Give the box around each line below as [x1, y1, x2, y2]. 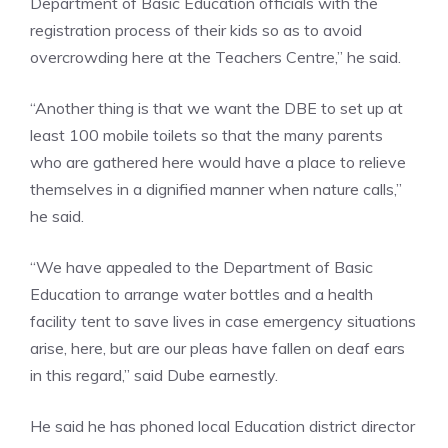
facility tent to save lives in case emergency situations [30, 310, 416, 331]
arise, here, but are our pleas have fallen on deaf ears [30, 337, 405, 358]
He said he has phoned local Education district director [30, 415, 415, 436]
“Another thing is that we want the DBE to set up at [30, 97, 403, 118]
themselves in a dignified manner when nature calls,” [30, 178, 402, 199]
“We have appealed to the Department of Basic [30, 256, 373, 277]
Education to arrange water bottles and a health [30, 283, 373, 304]
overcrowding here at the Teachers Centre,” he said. [30, 46, 401, 67]
